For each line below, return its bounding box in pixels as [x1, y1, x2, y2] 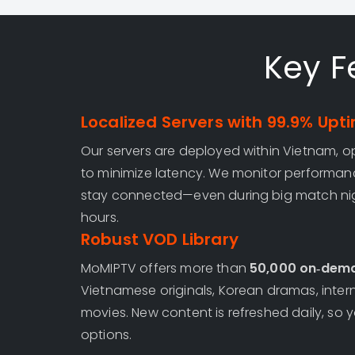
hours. [81, 208, 119, 227]
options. [81, 326, 132, 344]
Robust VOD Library [81, 228, 239, 250]
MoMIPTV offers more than [81, 259, 250, 277]
